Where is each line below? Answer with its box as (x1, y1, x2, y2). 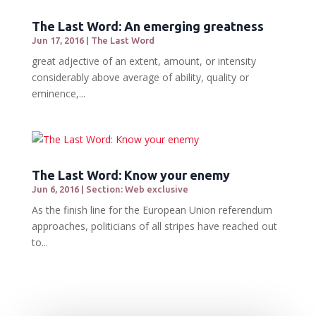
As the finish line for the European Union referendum (31, 202, 272, 217)
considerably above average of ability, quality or (31, 70, 249, 84)
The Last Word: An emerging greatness (31, 18, 264, 33)
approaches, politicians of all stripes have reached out (31, 219, 277, 233)
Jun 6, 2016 (31, 183, 79, 194)
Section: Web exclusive (85, 183, 188, 194)
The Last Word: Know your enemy (31, 167, 230, 182)
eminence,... (31, 86, 85, 100)
